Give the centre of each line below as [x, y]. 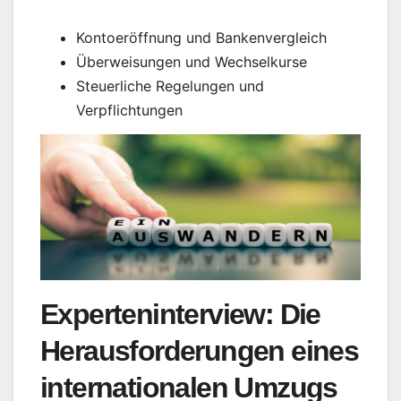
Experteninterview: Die [180, 315]
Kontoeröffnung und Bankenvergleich [201, 37]
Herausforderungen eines [200, 351]
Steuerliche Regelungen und [170, 85]
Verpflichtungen [129, 110]
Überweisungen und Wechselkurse [192, 61]
